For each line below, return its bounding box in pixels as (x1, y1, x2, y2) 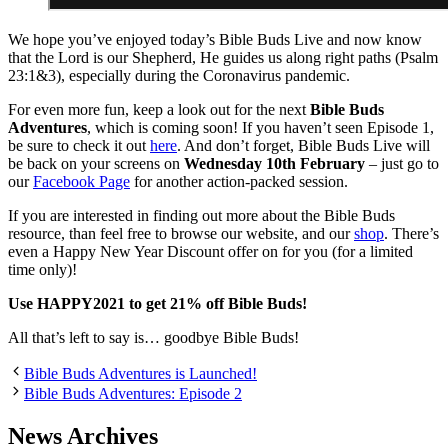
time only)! (8, 260, 77, 278)
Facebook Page (33, 172, 130, 190)
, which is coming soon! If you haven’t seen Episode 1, (87, 118, 434, 136)
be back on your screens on (8, 154, 184, 172)
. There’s (384, 224, 439, 242)
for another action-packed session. (130, 172, 348, 190)
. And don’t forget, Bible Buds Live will (177, 136, 430, 154)
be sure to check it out (8, 136, 150, 154)
